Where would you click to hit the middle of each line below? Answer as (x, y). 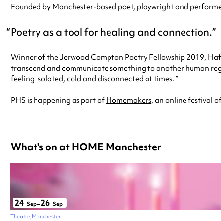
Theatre (20, 216)
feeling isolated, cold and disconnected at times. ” (94, 79)
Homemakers (129, 100)
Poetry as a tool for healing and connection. (111, 32)
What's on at (41, 147)
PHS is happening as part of (58, 100)
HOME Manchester (116, 147)
